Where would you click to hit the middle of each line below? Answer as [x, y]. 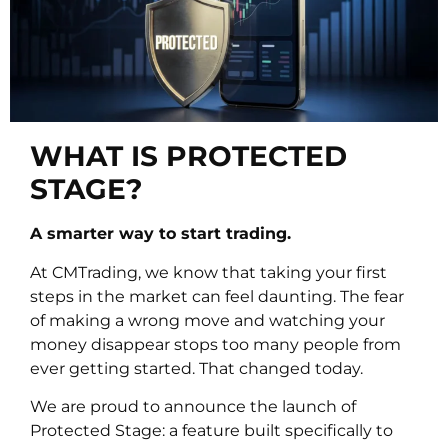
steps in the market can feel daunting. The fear [217, 296]
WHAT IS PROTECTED [188, 156]
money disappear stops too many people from [215, 344]
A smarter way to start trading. [160, 234]
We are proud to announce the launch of [193, 406]
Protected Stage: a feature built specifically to [211, 430]
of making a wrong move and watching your [207, 320]
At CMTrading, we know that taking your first [208, 272]
